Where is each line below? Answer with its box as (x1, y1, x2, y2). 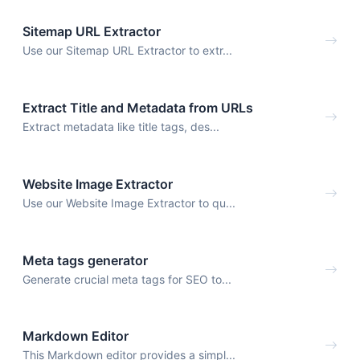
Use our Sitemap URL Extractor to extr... (22, 43, 232, 58)
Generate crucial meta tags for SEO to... (22, 272, 231, 286)
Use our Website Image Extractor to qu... (22, 195, 235, 210)
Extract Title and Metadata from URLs (22, 100, 253, 117)
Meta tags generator (22, 252, 148, 268)
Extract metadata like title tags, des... (22, 120, 219, 134)
